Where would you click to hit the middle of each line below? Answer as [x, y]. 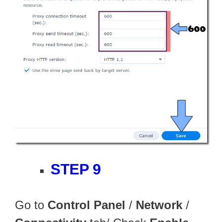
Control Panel [86, 205]
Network [159, 205]
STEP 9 [76, 169]
